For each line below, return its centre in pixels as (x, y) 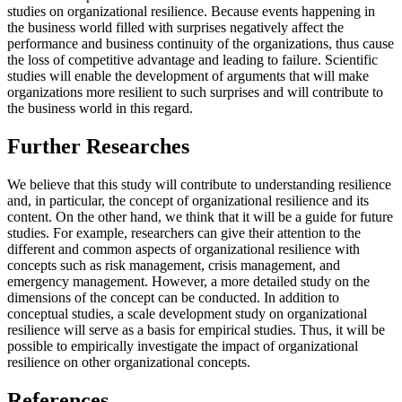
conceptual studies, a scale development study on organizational (187, 314)
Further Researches (98, 147)
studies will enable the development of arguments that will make (188, 76)
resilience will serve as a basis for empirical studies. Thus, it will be (196, 330)
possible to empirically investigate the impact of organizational (183, 346)
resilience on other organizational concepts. (129, 363)
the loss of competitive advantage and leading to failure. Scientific (192, 60)
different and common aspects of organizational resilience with (184, 249)
